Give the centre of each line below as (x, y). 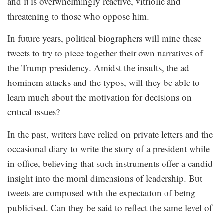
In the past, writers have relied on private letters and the (110, 134)
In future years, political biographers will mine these (104, 38)
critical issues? (34, 111)
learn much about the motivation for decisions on (99, 97)
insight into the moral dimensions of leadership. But (105, 178)
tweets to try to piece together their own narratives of (105, 53)
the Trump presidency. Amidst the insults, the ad (98, 67)
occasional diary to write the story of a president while (109, 148)
